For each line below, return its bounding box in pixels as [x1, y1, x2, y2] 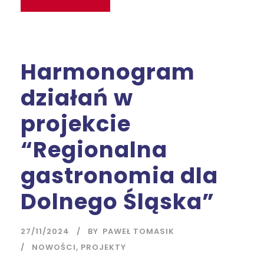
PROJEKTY [81, 242, 126, 253]
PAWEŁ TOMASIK [103, 226, 174, 237]
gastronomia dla [21, 160, 218, 191]
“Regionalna [21, 134, 167, 165]
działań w [21, 82, 133, 113]
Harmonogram [21, 57, 195, 87]
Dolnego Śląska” [21, 186, 214, 217]
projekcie [21, 108, 131, 139]
